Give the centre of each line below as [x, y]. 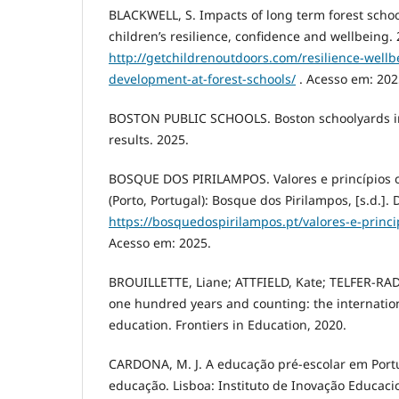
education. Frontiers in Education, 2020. [228, 325]
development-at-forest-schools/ [202, 79]
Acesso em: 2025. [160, 243]
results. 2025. [149, 140]
